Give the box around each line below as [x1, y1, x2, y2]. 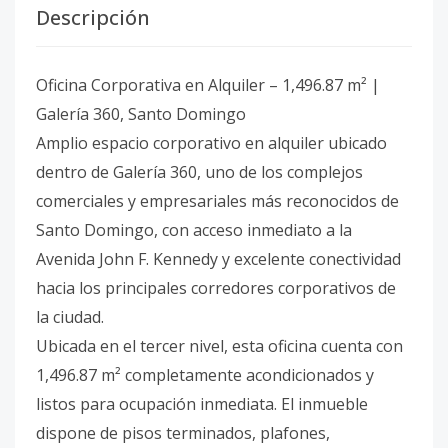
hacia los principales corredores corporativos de [36, 277, 396, 299]
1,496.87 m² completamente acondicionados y [36, 364, 374, 386]
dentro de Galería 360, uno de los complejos [36, 161, 363, 183]
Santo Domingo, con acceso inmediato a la [36, 219, 352, 241]
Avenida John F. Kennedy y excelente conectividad [36, 248, 401, 270]
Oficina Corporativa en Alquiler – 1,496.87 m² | [36, 74, 380, 96]
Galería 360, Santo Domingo [36, 103, 246, 125]
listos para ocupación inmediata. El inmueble [36, 393, 368, 415]
